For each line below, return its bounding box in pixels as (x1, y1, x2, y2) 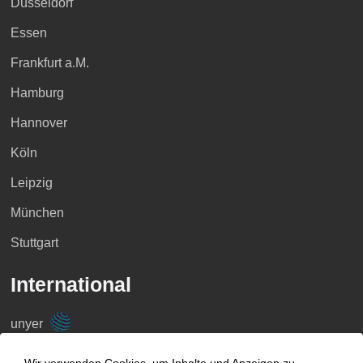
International (10, 273, 131, 297)
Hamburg (10, 86, 64, 100)
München (10, 206, 64, 220)
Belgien (10, 347, 55, 361)
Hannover (10, 116, 67, 130)
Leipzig (10, 176, 53, 190)
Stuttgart (10, 236, 58, 250)
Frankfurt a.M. (10, 56, 89, 70)
